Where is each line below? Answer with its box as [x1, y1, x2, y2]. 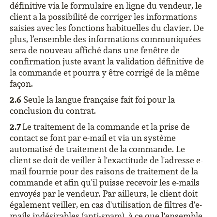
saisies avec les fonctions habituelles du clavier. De [10, 22, 204, 33]
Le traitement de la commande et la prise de [22, 121, 190, 132]
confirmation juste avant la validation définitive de [10, 56, 204, 67]
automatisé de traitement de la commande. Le [10, 143, 185, 155]
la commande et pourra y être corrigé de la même [10, 67, 200, 78]
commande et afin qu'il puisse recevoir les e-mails [10, 177, 200, 188]
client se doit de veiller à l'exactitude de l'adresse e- [10, 155, 203, 166]
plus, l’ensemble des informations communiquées [10, 33, 201, 45]
